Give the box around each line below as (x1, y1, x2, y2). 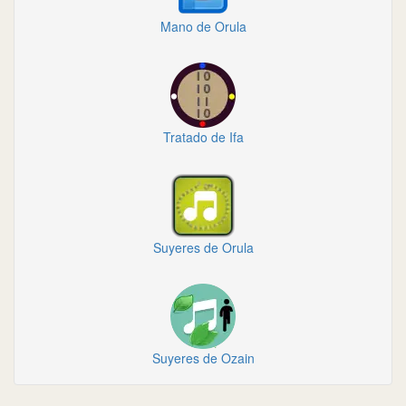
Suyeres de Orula (152, 238, 254, 256)
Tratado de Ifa (162, 128, 244, 146)
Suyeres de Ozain (151, 349, 255, 367)
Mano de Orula (159, 17, 246, 35)
